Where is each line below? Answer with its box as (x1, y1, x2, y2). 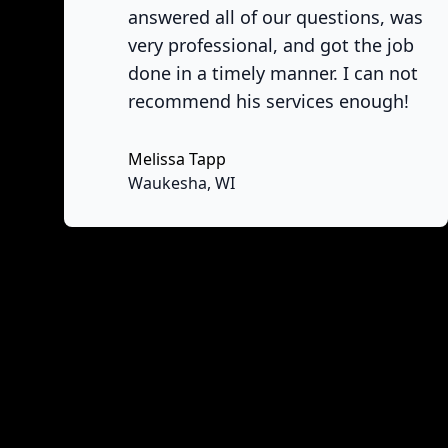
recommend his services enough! (128, 89, 409, 113)
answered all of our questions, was (128, 5, 423, 29)
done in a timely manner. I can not (128, 61, 418, 85)
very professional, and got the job (128, 33, 414, 57)
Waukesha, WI (128, 172, 235, 194)
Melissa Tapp (128, 148, 226, 170)
